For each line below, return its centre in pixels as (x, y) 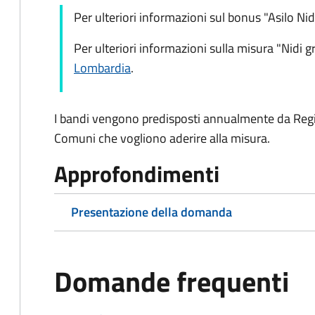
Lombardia (102, 68)
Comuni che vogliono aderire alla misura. (162, 138)
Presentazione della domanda (152, 212)
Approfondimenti (137, 174)
